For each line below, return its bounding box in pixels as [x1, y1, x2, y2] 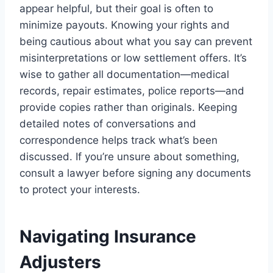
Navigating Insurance [19, 226, 196, 247]
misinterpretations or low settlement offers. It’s [19, 52, 247, 65]
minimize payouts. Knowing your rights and [19, 19, 230, 32]
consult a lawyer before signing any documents [19, 167, 251, 180]
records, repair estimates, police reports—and [19, 85, 244, 97]
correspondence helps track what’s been [19, 134, 218, 147]
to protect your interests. [19, 183, 140, 196]
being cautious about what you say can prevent [19, 35, 252, 48]
